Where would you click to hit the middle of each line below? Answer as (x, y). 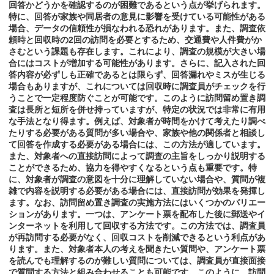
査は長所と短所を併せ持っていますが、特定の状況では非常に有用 (137, 110)
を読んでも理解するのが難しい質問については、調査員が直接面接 (137, 261)
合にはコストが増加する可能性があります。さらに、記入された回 (137, 63)
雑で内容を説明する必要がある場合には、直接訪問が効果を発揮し (137, 191)
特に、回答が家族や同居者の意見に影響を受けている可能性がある (137, 17)
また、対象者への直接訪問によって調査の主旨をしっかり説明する (137, 156)
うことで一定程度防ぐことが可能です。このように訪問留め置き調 (137, 98)
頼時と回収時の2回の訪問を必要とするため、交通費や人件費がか (135, 40)
